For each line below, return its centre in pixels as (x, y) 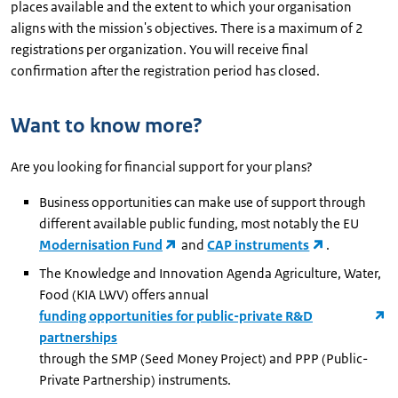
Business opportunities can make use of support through (203, 202)
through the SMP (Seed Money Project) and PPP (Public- (203, 358)
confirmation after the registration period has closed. (165, 70)
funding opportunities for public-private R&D (176, 315)
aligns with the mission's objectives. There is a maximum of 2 (187, 28)
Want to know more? (107, 125)
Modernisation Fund (101, 244)
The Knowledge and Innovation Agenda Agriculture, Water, (210, 273)
